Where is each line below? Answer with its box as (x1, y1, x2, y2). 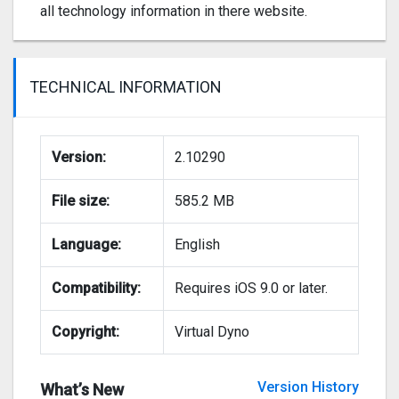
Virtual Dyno (175, 323, 249, 341)
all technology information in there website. (40, 3, 307, 20)
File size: (52, 192, 110, 210)
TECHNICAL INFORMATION (29, 77, 222, 97)
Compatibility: (52, 280, 141, 297)
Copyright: (52, 323, 119, 341)
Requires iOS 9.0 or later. (175, 280, 328, 297)
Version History (257, 379, 359, 396)
